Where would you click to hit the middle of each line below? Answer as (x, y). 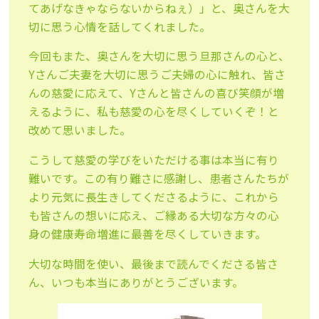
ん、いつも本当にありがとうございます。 (136, 282)
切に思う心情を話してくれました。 (120, 26)
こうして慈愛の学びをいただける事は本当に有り (154, 160)
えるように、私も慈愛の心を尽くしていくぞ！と (154, 112)
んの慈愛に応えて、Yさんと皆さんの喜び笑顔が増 (157, 93)
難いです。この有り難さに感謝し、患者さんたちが (159, 179)
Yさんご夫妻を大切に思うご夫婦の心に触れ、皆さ (157, 75)
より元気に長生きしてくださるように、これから (154, 197)
